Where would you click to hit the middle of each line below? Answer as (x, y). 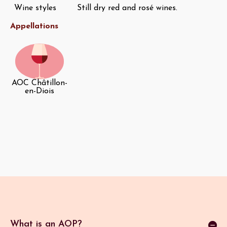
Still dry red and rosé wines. (127, 8)
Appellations (34, 27)
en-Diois (39, 91)
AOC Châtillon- (39, 83)
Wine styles (35, 8)
